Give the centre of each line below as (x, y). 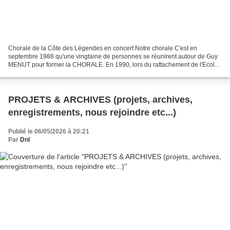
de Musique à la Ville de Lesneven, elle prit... (71, 73)
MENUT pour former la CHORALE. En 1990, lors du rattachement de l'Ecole (113, 64)
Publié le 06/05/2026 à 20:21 (49, 131)
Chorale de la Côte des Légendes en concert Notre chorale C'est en (103, 48)
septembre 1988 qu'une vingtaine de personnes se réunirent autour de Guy (113, 56)
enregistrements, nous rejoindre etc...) (92, 112)
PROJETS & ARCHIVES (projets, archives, (61, 99)
